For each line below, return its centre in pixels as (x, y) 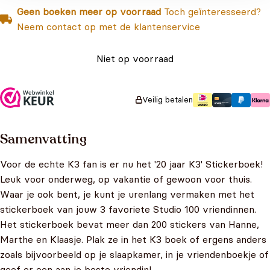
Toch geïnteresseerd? (211, 11)
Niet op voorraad (135, 58)
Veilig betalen (168, 99)
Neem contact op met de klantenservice (108, 27)
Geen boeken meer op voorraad (89, 11)
